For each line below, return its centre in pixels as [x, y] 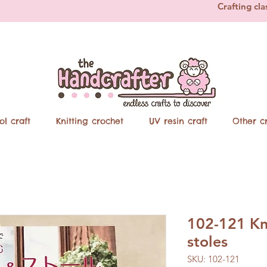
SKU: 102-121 [213, 259]
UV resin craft [178, 121]
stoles [207, 242]
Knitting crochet [89, 121]
